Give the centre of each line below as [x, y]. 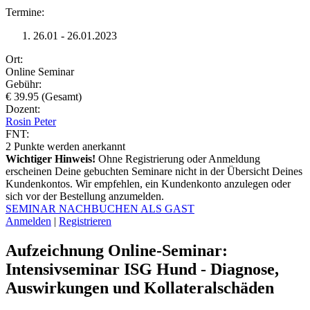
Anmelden [28, 221]
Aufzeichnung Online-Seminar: [117, 250]
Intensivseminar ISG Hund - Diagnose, [142, 269]
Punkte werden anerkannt [70, 146]
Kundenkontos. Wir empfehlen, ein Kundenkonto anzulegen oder [148, 183]
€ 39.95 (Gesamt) [44, 96]
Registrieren [85, 221]
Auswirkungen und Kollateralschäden [140, 288]
